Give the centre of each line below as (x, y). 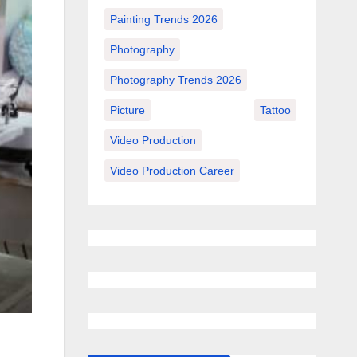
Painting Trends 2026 (163, 19)
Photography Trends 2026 (175, 79)
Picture (127, 110)
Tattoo (275, 110)
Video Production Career (172, 170)
